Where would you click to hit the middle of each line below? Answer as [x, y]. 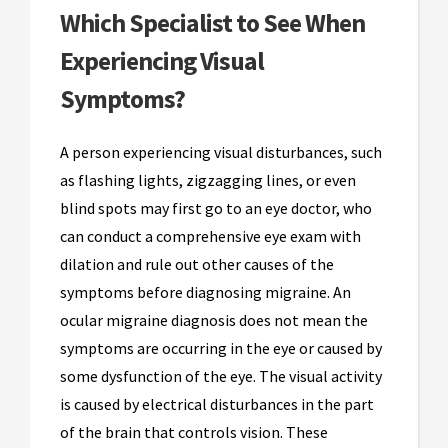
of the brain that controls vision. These [194, 432]
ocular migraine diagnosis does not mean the [214, 320]
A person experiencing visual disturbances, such [221, 152]
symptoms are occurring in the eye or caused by [221, 348]
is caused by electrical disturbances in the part [217, 404]
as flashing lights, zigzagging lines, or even [208, 180]
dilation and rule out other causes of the [197, 264]
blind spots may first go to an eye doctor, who [216, 208]
